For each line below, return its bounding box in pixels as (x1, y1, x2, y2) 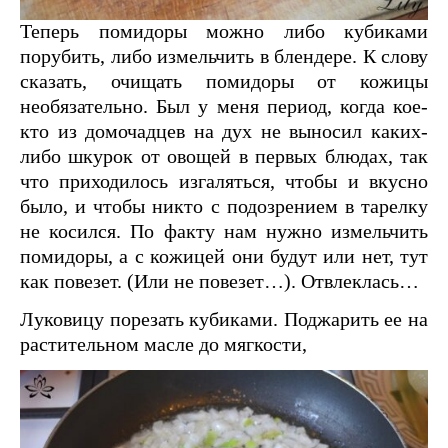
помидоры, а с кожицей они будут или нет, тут (20, 245, 428, 268)
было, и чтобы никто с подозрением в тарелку (20, 195, 428, 218)
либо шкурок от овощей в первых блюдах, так (20, 145, 428, 168)
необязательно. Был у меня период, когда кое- (20, 95, 428, 118)
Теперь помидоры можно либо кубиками (20, 20, 428, 43)
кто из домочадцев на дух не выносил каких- (20, 120, 428, 143)
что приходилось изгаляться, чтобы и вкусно (20, 170, 428, 193)
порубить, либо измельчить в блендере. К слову (20, 45, 428, 68)
